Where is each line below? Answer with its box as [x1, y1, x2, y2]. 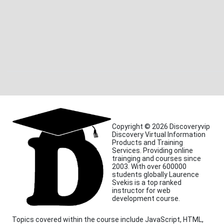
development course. [112, 194, 180, 203]
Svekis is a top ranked [112, 178, 181, 187]
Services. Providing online [112, 146, 193, 155]
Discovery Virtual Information [112, 130, 205, 139]
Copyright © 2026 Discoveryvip [112, 122, 210, 131]
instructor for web [112, 186, 170, 195]
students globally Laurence [112, 170, 199, 179]
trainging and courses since [112, 154, 201, 163]
